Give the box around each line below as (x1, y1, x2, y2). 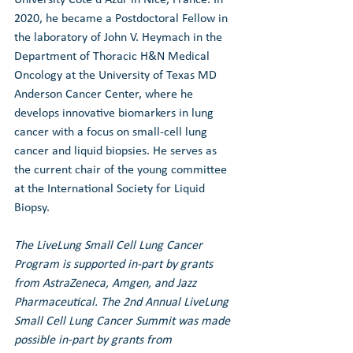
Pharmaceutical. (14, 295, 101, 309)
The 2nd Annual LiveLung (101, 295, 232, 309)
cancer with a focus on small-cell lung (14, 125, 210, 139)
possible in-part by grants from (14, 333, 175, 347)
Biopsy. (14, 201, 53, 214)
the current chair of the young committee (14, 163, 230, 176)
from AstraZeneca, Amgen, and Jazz (14, 277, 199, 290)
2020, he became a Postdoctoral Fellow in (14, 12, 231, 25)
